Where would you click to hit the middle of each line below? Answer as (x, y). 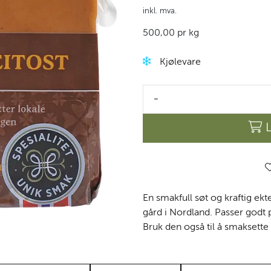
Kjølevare (180, 62)
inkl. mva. (160, 11)
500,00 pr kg (171, 33)
